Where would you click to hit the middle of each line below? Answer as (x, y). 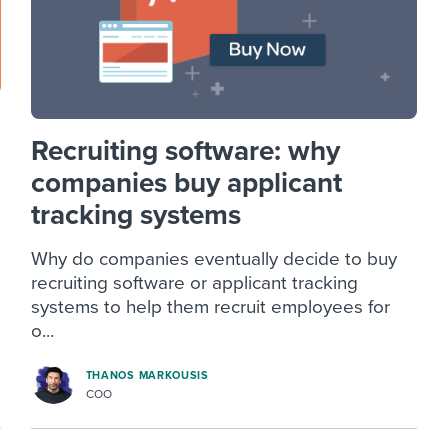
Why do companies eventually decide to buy (213, 259)
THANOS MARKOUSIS (147, 375)
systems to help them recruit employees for (210, 307)
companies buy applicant (186, 183)
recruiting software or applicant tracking (194, 283)
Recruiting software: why (185, 151)
